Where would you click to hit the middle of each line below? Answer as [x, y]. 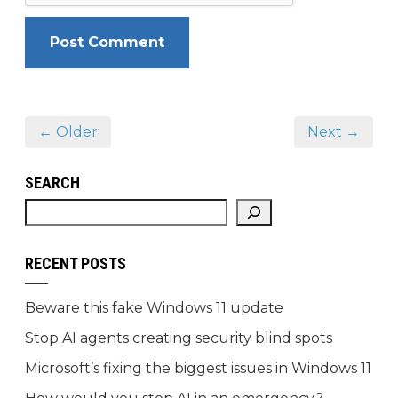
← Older [68, 132]
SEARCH [52, 183]
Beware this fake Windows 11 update [154, 308]
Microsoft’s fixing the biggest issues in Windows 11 [198, 369]
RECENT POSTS [76, 264]
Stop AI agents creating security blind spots [179, 338]
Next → [334, 132]
